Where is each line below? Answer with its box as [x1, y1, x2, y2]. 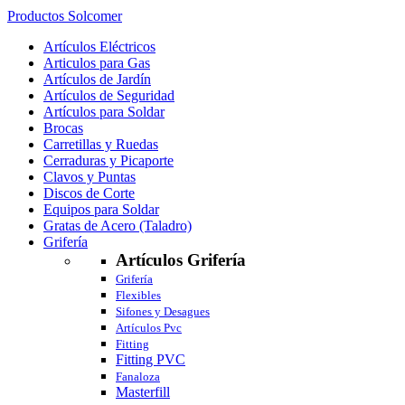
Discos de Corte [43, 185, 135, 201]
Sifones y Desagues [116, 305, 210, 318]
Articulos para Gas [43, 55, 150, 71]
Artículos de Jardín [43, 71, 151, 87]
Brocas [43, 120, 83, 136]
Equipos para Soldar [43, 202, 159, 217]
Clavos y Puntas [43, 169, 136, 184]
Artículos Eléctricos [43, 39, 155, 54]
